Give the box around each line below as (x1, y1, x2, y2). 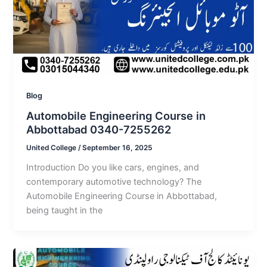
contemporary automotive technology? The (26, 176, 202, 188)
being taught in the (26, 205, 103, 216)
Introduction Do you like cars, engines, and (26, 162, 200, 173)
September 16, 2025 (82, 144, 153, 153)
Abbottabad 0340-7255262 (26, 123, 172, 136)
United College (26, 144, 79, 153)
